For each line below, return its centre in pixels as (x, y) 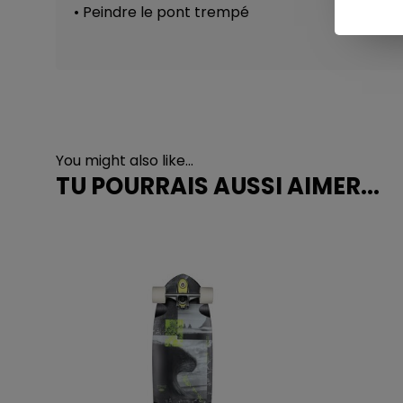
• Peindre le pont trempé (161, 12)
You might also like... (125, 161)
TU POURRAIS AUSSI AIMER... (218, 186)
